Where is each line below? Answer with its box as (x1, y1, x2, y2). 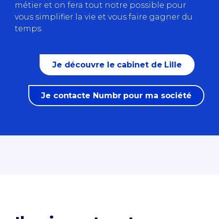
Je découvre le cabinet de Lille (52, 60, 182, 69)
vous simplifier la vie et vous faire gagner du (15, 12, 193, 22)
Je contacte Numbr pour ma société (41, 90, 192, 100)
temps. (15, 23, 43, 33)
